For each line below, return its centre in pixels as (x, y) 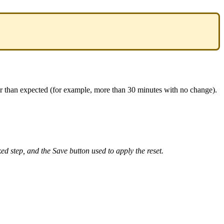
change (201, 90)
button (79, 151)
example (76, 90)
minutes (149, 90)
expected (34, 90)
